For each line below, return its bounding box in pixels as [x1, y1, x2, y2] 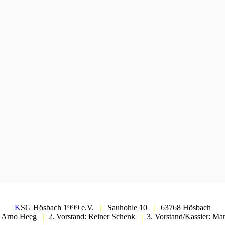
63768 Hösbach [154, 203, 211, 212]
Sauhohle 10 [101, 203, 153, 212]
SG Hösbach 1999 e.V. [20, 203, 100, 212]
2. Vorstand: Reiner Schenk [44, 212, 141, 221]
